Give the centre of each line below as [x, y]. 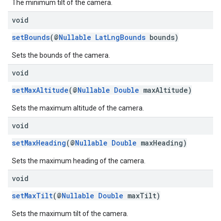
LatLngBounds [120, 37]
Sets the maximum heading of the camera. [79, 161]
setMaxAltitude [40, 90]
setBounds [31, 37]
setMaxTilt [32, 196]
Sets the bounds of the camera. [61, 55]
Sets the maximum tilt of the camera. [70, 214]
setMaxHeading [39, 143]
